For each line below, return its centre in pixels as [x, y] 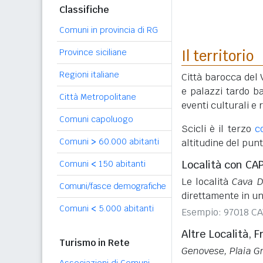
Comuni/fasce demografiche [113, 186]
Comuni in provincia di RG [109, 30]
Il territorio [218, 56]
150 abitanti [121, 164]
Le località [207, 182]
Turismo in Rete [95, 243]
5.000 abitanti [125, 208]
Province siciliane [93, 52]
